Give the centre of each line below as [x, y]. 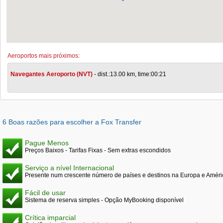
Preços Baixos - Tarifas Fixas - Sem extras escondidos [98, 150]
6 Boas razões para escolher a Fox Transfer [72, 122]
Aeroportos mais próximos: [44, 56]
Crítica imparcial [50, 218]
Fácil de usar [45, 193]
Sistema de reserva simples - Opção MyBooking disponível [104, 200]
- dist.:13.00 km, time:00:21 [129, 74]
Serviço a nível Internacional [69, 168]
